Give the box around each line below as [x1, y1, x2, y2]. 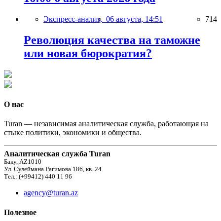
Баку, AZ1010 [4, 158, 41, 166]
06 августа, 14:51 [106, 14, 163, 23]
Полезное [4, 208, 37, 217]
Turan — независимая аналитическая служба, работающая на [4, 119, 209, 128]
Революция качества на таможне [24, 33, 200, 46]
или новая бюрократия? [24, 46, 152, 60]
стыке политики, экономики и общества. [4, 128, 142, 137]
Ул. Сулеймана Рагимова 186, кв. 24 [4, 166, 102, 173]
